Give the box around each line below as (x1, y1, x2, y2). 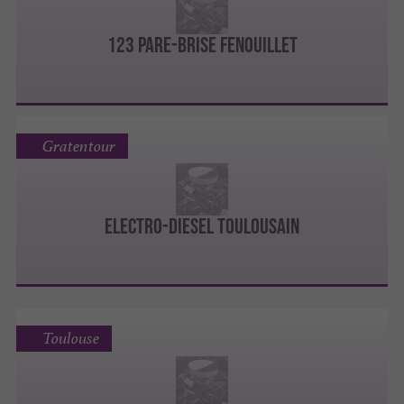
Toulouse (41, 328, 99, 349)
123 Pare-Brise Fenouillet (106, 32, 298, 57)
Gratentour (41, 135, 115, 156)
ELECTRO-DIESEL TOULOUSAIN (105, 214, 299, 239)
